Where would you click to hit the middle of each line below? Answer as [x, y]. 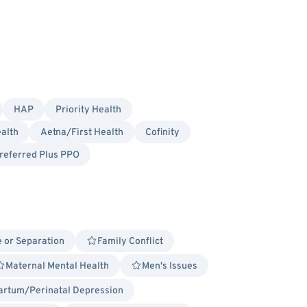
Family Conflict [130, 242]
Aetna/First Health [82, 133]
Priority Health [88, 110]
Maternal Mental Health [57, 266]
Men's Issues [170, 266]
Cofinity [162, 133]
